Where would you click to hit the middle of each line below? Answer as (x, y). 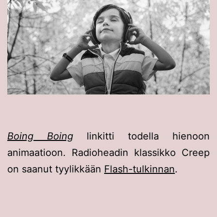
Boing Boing (40, 136)
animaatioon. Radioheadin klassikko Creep (108, 153)
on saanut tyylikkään (56, 169)
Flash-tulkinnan (139, 169)
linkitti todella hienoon (141, 136)
